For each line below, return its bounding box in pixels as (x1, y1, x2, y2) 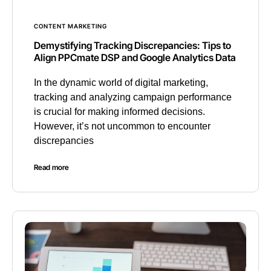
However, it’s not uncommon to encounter (34, 121, 211, 132)
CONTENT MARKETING (34, 22, 107, 30)
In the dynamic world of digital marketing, (34, 77, 208, 88)
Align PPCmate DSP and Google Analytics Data (34, 51, 236, 64)
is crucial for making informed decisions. (34, 106, 205, 117)
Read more (34, 163, 69, 172)
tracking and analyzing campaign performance (34, 92, 232, 103)
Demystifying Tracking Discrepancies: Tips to (34, 39, 231, 52)
